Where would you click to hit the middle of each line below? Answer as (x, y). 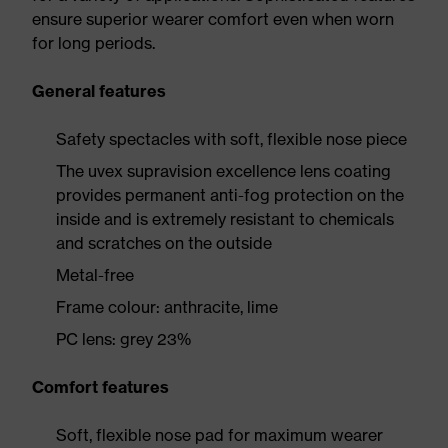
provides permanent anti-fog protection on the (230, 195)
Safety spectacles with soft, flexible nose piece (231, 139)
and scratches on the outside (164, 243)
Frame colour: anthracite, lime (167, 307)
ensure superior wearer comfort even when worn (213, 19)
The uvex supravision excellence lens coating (223, 171)
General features (99, 91)
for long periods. (93, 43)
